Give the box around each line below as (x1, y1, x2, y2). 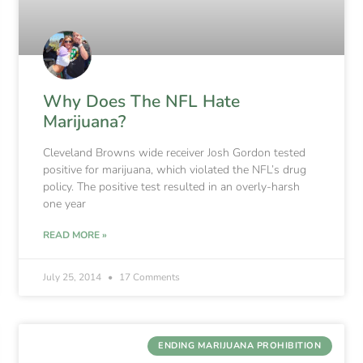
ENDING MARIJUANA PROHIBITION (158, 340, 322, 352)
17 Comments (117, 270, 181, 284)
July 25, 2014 (43, 270, 105, 284)
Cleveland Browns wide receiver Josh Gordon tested (43, 144, 306, 160)
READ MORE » (43, 228, 108, 241)
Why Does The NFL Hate (43, 89, 241, 113)
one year (43, 195, 87, 211)
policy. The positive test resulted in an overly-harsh (43, 178, 301, 194)
